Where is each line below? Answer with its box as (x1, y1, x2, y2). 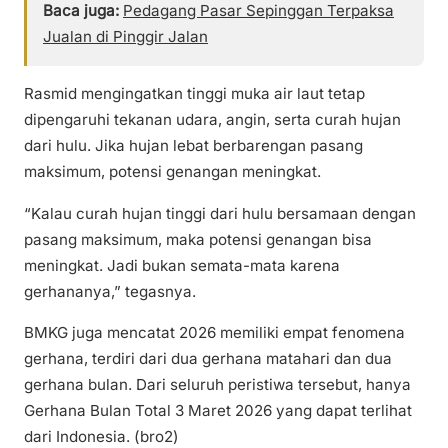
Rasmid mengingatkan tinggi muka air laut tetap (24, 84, 365, 104)
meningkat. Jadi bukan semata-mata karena (24, 255, 340, 275)
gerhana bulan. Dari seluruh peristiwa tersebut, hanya (24, 374, 411, 394)
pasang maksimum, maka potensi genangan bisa (24, 229, 372, 249)
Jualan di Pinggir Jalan (43, 27, 208, 47)
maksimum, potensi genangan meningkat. (24, 162, 321, 182)
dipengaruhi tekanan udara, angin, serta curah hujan (24, 110, 401, 130)
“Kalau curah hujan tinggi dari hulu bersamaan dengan (24, 203, 416, 223)
